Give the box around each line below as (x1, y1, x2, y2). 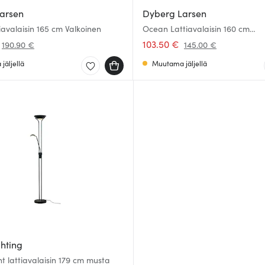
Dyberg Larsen (143, 7, 206, 20)
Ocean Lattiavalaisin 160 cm (143, 22, 250, 34)
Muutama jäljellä (152, 58, 207, 68)
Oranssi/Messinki (143, 33, 207, 45)
